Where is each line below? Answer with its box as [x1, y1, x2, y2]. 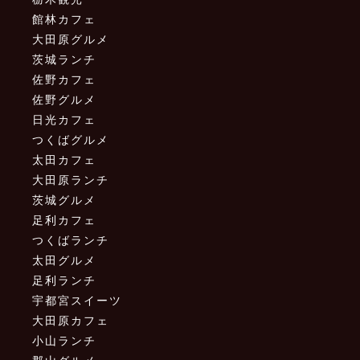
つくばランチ [32, 232, 110, 248]
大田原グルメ [32, 31, 110, 47]
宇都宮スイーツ [32, 292, 123, 309]
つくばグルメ [32, 132, 110, 148]
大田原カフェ [32, 313, 110, 329]
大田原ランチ [32, 172, 110, 188]
